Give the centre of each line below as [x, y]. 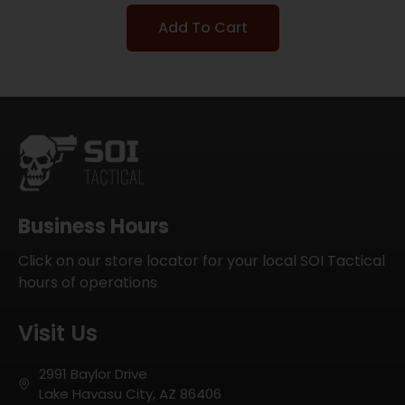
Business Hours [94, 226]
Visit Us [58, 333]
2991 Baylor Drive [93, 373]
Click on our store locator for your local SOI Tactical [202, 260]
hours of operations [88, 282]
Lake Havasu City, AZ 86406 [130, 393]
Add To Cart [202, 27]
